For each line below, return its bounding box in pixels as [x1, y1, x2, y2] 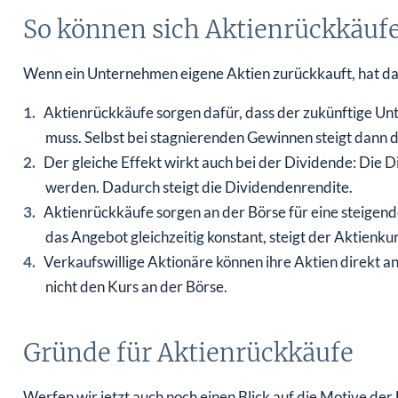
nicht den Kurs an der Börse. [44, 277, 227, 297]
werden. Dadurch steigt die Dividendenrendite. [44, 178, 353, 197]
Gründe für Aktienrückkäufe [22, 338, 354, 369]
